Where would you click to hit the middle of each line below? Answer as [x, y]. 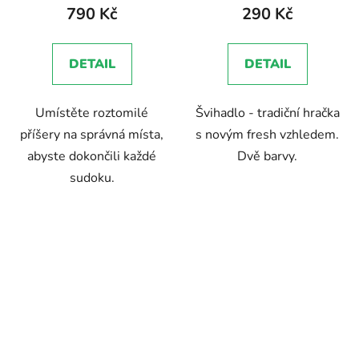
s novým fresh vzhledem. [267, 135]
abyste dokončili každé [92, 157]
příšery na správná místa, [92, 135]
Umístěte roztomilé [92, 113]
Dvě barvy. [267, 157]
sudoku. [92, 178]
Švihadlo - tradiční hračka [267, 113]
